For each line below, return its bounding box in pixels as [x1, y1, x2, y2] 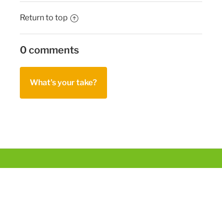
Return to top [20, 13, 68, 23]
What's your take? [30, 78, 97, 88]
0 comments [20, 44, 79, 56]
